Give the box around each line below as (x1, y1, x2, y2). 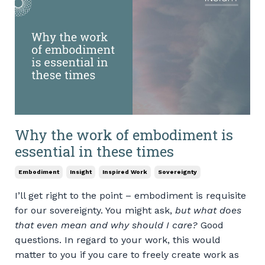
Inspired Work (102, 169, 147, 176)
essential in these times (15, 142, 174, 161)
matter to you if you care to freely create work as (15, 249, 239, 261)
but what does (175, 205, 241, 216)
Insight (70, 169, 92, 176)
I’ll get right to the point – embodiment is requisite (15, 190, 246, 202)
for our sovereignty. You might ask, (15, 205, 175, 216)
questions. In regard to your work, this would (15, 234, 221, 246)
